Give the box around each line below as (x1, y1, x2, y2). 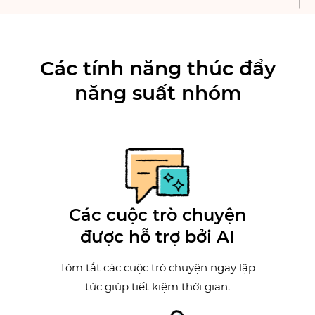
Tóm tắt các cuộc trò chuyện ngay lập (60, 261, 255, 275)
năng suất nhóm (74, 81, 241, 105)
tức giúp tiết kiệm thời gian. (85, 280, 230, 294)
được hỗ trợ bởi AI (80, 226, 235, 247)
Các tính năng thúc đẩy (39, 56, 276, 81)
